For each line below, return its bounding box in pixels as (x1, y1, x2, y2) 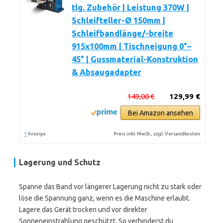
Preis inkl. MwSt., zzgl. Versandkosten (113, 131, 201, 136)
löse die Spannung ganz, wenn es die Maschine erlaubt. (19, 194, 190, 202)
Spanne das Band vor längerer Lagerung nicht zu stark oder (19, 183, 202, 191)
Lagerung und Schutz (19, 158, 101, 167)
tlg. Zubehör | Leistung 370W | (72, 3, 189, 12)
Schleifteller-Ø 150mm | (72, 16, 165, 25)
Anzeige (28, 131, 46, 136)
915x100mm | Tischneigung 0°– (72, 42, 191, 51)
